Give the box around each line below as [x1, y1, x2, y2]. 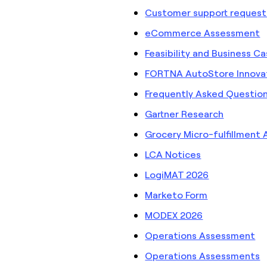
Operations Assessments [145, 249, 260, 262]
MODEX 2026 [145, 209, 203, 221]
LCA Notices [145, 148, 201, 160]
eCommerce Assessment [145, 26, 260, 39]
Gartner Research [145, 107, 224, 120]
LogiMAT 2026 [145, 168, 209, 181]
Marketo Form [145, 188, 208, 201]
